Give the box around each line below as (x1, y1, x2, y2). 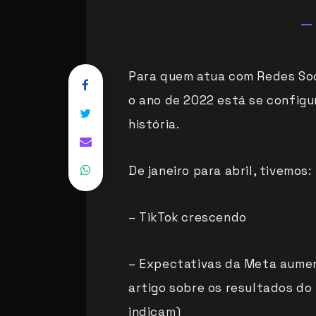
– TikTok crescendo (128, 209, 247, 226)
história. (128, 116, 180, 133)
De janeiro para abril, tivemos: (128, 163, 312, 179)
